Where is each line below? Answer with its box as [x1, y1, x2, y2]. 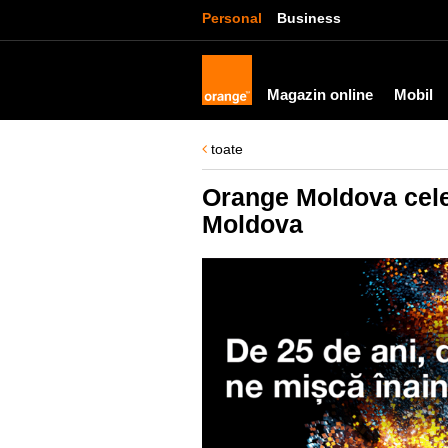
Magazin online [267, 86, 373, 103]
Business [277, 10, 341, 26]
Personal [202, 10, 262, 26]
